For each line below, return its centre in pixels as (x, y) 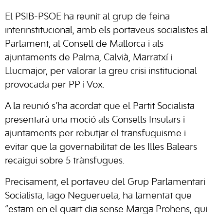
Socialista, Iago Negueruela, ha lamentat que (98, 196)
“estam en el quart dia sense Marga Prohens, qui (106, 210)
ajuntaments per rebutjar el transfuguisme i (95, 134)
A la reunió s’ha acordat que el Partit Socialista (100, 107)
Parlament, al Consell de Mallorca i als (84, 45)
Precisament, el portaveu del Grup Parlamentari (105, 183)
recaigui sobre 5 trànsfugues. (65, 161)
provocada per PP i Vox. (55, 85)
